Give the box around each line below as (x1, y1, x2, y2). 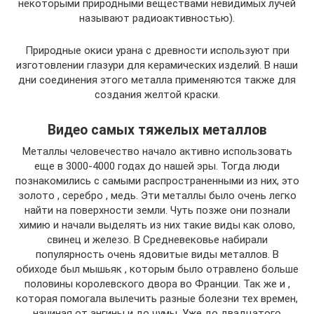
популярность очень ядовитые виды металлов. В (35, 247, 279, 261)
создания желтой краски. (94, 88, 220, 101)
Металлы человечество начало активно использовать (22, 144, 292, 158)
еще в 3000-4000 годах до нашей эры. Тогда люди (34, 159, 280, 172)
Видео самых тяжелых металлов (47, 121, 267, 138)
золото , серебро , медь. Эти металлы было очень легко (18, 189, 296, 202)
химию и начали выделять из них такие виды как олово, (19, 218, 295, 231)
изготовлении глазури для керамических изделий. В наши (16, 58, 298, 71)
